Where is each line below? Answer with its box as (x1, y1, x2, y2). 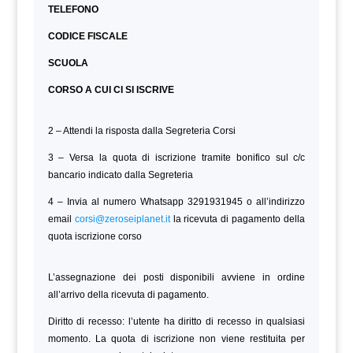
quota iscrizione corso (47, 230, 142, 242)
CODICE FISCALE (47, 30, 128, 42)
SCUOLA (47, 57, 88, 69)
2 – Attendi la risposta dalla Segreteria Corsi (47, 124, 236, 136)
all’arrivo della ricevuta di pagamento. (47, 288, 209, 300)
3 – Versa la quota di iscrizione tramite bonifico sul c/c (47, 151, 306, 163)
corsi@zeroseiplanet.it (74, 213, 170, 225)
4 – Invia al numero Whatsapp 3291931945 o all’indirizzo (47, 195, 306, 207)
